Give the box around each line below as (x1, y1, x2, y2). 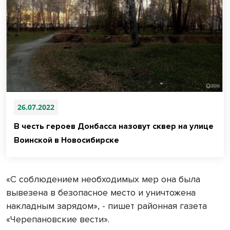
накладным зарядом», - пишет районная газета (6, 200, 207, 212)
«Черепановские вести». (6, 214, 109, 225)
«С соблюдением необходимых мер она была (6, 174, 200, 185)
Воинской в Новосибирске (14, 135, 119, 146)
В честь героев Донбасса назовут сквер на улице (14, 121, 214, 132)
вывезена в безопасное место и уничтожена (6, 187, 196, 199)
